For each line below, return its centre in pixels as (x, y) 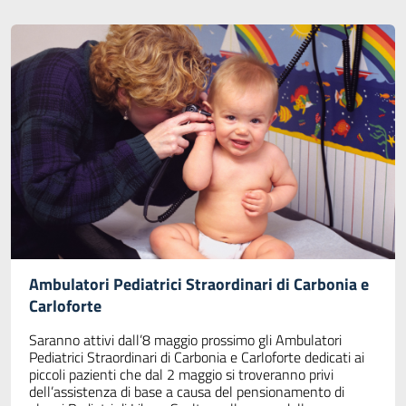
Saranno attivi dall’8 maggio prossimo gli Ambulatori (185, 340)
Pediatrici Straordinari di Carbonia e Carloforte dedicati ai (197, 358)
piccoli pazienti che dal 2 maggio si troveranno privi (181, 375)
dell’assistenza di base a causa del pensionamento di (187, 392)
